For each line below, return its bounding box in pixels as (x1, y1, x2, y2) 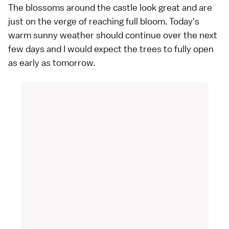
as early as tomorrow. (8, 56, 95, 68)
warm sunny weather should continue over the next (8, 29, 217, 41)
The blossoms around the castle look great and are (8, 1, 212, 13)
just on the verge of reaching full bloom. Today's (8, 15, 199, 27)
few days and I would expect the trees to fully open (8, 42, 214, 55)
